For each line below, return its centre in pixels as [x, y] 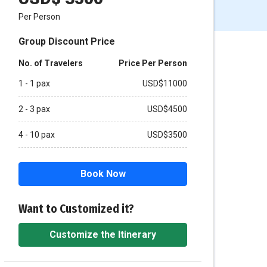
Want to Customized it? [77, 209]
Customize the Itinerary [103, 235]
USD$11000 [164, 83]
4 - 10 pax [37, 135]
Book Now [103, 174]
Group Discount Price [67, 41]
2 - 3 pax [35, 109]
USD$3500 [167, 135]
